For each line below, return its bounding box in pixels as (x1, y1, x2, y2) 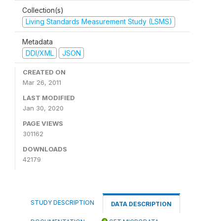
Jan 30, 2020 (23, 104, 64, 112)
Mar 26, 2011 (23, 78, 61, 86)
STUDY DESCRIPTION (31, 199, 94, 206)
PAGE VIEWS (23, 119, 63, 127)
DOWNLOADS (23, 145, 67, 153)
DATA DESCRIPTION (111, 200, 172, 208)
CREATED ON (23, 68, 66, 76)
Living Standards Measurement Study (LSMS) (25, 17, 172, 26)
